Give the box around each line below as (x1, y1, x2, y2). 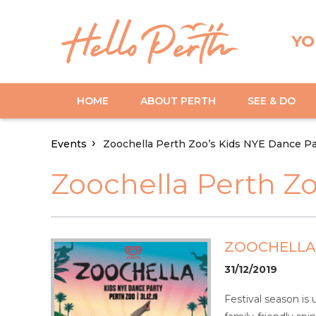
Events (51, 138, 87, 151)
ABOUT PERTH (140, 94, 216, 107)
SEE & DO (248, 94, 296, 107)
